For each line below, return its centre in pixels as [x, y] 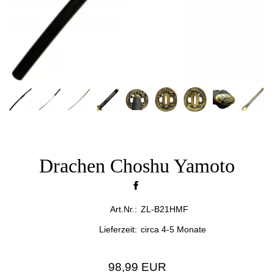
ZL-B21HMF [165, 209]
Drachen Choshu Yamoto [137, 165]
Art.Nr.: [124, 209]
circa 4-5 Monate [173, 229]
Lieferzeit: [118, 229]
